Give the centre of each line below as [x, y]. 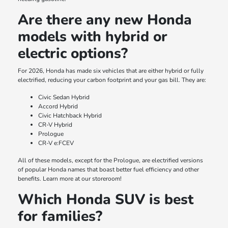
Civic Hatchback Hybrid [70, 116]
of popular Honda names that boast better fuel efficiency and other [109, 170]
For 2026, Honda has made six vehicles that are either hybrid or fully [111, 71]
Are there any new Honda [105, 20]
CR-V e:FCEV [56, 143]
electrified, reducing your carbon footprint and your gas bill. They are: [112, 80]
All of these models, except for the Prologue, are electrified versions [111, 161]
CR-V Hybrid [55, 125]
